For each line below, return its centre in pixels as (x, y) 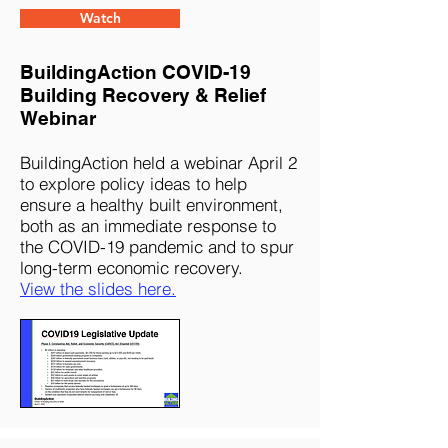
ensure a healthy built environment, (151, 204)
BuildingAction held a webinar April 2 (158, 162)
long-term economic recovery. (131, 267)
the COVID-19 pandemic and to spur (157, 246)
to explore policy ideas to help (133, 183)
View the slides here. (98, 288)
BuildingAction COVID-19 (135, 72)
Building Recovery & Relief (143, 95)
